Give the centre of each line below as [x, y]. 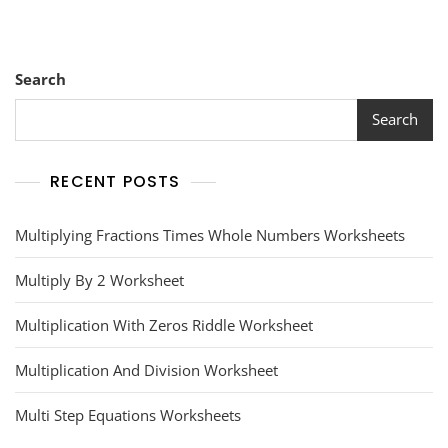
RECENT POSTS [115, 181]
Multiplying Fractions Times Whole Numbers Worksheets [210, 234]
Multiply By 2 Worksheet [99, 279]
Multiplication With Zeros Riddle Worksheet [164, 324]
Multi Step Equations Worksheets [128, 414]
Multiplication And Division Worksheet [146, 369]
